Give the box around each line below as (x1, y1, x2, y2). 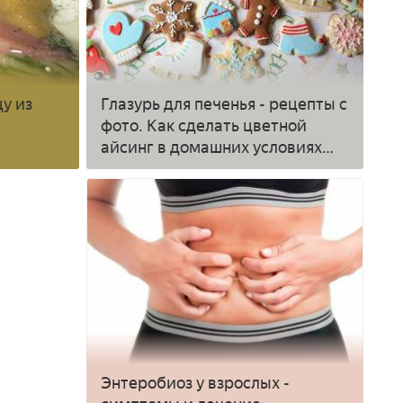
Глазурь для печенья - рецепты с (101, 94, 348, 115)
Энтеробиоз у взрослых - (101, 372, 291, 393)
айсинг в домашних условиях (101, 138, 323, 158)
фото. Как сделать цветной (101, 116, 308, 137)
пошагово (101, 159, 175, 180)
